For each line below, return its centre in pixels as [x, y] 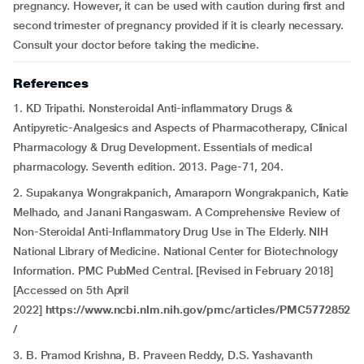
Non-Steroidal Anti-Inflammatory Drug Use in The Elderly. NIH [171, 232]
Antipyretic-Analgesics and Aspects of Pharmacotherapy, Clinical [180, 128]
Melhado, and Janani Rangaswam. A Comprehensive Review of [176, 212]
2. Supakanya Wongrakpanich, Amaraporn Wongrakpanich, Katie [181, 193]
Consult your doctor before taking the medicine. [136, 45]
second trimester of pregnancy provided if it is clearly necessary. [178, 25]
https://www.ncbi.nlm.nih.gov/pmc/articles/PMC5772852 [198, 310]
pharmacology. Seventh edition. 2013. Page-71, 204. [149, 167]
